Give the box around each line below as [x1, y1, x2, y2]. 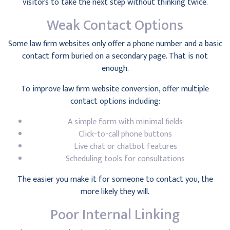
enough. [101, 62, 129, 75]
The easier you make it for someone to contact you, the [17, 172, 213, 186]
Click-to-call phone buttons [79, 127, 172, 141]
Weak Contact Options [47, 13, 183, 37]
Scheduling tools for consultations [66, 152, 185, 166]
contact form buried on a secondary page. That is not [22, 49, 208, 63]
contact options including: [70, 94, 160, 108]
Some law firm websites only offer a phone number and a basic [8, 37, 222, 51]
